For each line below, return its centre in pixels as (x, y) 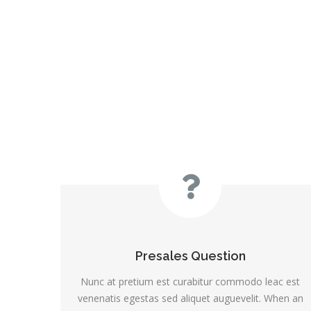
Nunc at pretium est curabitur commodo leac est (191, 281)
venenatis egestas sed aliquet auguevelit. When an (190, 298)
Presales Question (190, 255)
